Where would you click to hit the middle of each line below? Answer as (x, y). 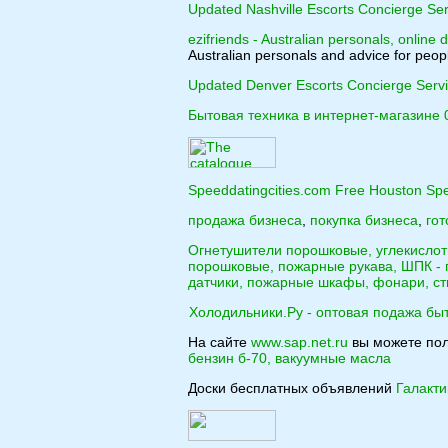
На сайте (219, 342)
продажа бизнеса (245, 220)
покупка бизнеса (364, 220)
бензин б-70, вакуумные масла (289, 358)
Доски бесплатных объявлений (292, 388)
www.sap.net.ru (299, 342)
